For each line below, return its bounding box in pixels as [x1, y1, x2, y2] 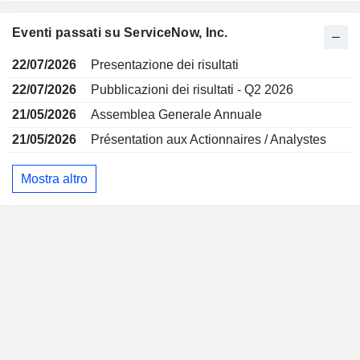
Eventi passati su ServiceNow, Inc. [12, 26, 228, 39]
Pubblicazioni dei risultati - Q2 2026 [91, 83, 293, 96]
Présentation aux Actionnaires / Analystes [91, 133, 326, 146]
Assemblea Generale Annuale [91, 108, 262, 121]
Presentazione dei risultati [91, 58, 239, 72]
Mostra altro [21, 171, 88, 186]
